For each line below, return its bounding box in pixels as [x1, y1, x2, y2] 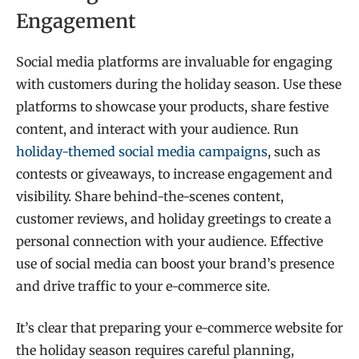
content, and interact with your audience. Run [16, 120, 299, 137]
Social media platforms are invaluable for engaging [16, 53, 333, 70]
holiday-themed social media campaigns [16, 143, 268, 159]
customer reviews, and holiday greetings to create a [16, 210, 332, 227]
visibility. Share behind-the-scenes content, [16, 188, 284, 204]
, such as [268, 143, 321, 159]
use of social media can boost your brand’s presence [16, 255, 334, 272]
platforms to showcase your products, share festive [16, 98, 329, 115]
